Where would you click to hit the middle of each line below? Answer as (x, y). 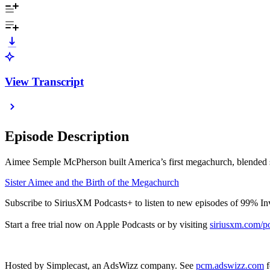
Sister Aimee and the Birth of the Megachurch (92, 183)
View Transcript (44, 81)
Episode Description (67, 137)
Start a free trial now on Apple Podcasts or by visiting (107, 225)
